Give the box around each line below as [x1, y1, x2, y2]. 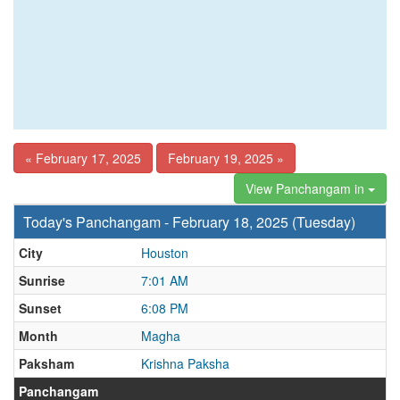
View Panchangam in [246, 179, 368, 197]
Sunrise [19, 271, 65, 289]
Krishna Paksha [141, 354, 229, 372]
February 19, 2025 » [168, 149, 284, 167]
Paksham [19, 354, 74, 372]
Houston [141, 244, 188, 262]
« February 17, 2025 [25, 149, 141, 167]
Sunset [19, 299, 62, 317]
